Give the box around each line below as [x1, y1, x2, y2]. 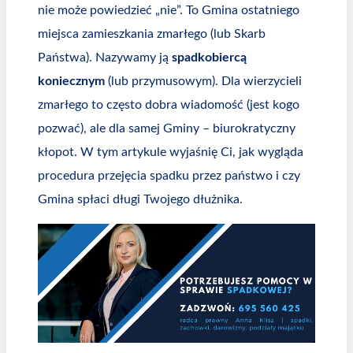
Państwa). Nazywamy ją [38, 51, 172, 65]
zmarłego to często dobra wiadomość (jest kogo [38, 98, 299, 112]
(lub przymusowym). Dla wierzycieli [105, 75, 302, 88]
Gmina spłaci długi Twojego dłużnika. [38, 193, 243, 206]
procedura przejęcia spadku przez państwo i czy [38, 169, 300, 183]
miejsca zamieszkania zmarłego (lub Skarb [38, 28, 266, 41]
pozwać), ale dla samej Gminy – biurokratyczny [38, 122, 295, 136]
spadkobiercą [172, 51, 247, 65]
